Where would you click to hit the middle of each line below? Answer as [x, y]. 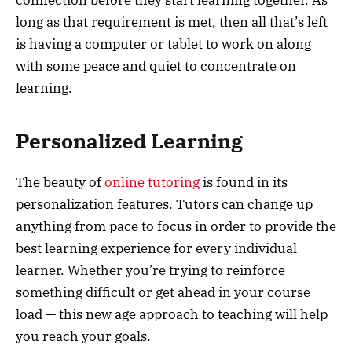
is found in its [244, 182]
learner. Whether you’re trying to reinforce [150, 270]
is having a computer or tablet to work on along [163, 44]
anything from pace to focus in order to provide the [176, 226]
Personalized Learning [129, 141]
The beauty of [60, 182]
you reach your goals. [83, 336]
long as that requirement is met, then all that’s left [172, 22]
